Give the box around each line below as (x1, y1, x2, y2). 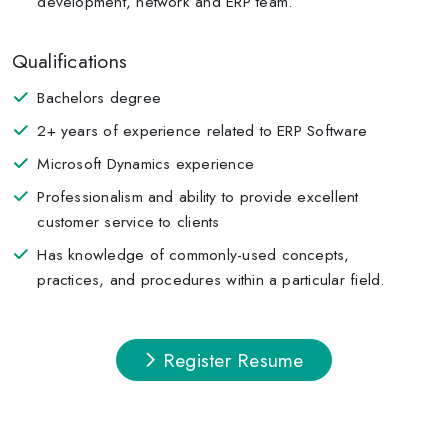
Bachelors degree (37, 85, 162, 109)
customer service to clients (37, 209, 220, 233)
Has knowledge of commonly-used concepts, (37, 242, 350, 266)
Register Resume (156, 345, 304, 374)
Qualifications (11, 46, 128, 75)
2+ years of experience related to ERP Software (37, 118, 368, 142)
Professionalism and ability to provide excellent (37, 184, 359, 208)
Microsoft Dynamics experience (37, 151, 255, 175)
